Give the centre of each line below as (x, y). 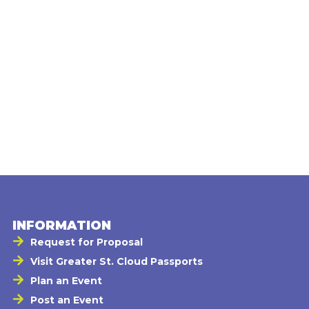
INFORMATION (61, 226)
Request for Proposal (87, 242)
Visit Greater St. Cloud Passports (117, 262)
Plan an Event (67, 281)
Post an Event (67, 300)
